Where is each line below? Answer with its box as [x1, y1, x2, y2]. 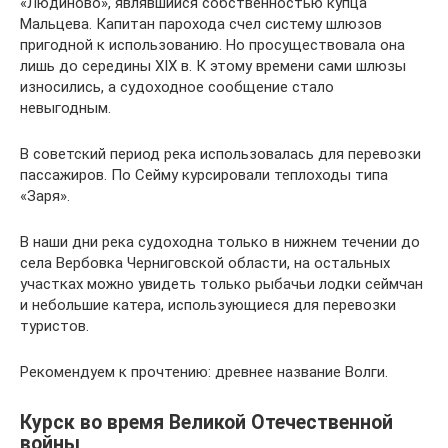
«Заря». [20, 186, 70, 205]
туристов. [20, 316, 89, 335]
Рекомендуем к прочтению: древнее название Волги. [20, 362, 388, 381]
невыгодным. [20, 98, 111, 117]
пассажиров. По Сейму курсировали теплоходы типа [20, 165, 388, 184]
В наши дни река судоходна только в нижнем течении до [20, 232, 420, 251]
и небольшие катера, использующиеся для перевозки [20, 295, 396, 314]
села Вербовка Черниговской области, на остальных [20, 253, 390, 272]
